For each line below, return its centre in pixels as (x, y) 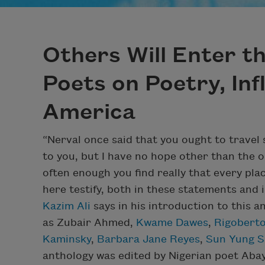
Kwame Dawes (172, 223)
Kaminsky (67, 240)
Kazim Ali (67, 206)
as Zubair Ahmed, (89, 223)
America (89, 112)
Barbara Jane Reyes (148, 240)
